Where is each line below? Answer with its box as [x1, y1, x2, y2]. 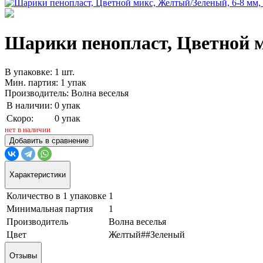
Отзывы [9, 251, 37, 260]
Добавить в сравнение [9, 136, 89, 145]
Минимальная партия [6, 203, 93, 214]
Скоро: [6, 113, 33, 123]
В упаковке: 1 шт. [5, 66, 75, 77]
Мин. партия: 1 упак [5, 77, 86, 87]
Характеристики [9, 170, 66, 180]
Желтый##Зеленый [109, 229, 185, 240]
